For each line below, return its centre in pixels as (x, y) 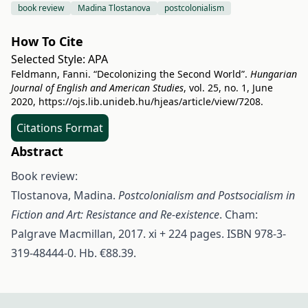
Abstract (37, 151)
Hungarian (274, 74)
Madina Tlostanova (114, 8)
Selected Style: (49, 59)
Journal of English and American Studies (97, 88)
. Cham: (239, 214)
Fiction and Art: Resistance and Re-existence (115, 214)
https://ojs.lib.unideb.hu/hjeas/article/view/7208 (150, 101)
